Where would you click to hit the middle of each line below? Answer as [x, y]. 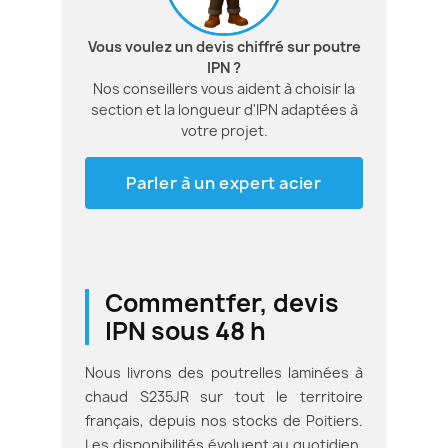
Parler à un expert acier [224, 182]
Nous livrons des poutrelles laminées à [224, 372]
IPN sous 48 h [185, 330]
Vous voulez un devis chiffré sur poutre [224, 46]
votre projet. [224, 130]
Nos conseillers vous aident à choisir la [224, 88]
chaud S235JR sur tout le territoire [224, 396]
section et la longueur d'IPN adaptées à [224, 109]
